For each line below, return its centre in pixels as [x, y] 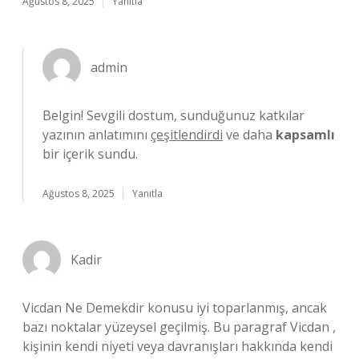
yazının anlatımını [97, 135]
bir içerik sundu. [90, 154]
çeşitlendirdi [187, 135]
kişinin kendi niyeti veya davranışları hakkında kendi [177, 346]
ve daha [249, 135]
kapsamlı [305, 135]
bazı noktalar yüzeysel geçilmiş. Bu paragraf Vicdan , [179, 327]
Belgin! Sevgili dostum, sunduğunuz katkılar [173, 115]
